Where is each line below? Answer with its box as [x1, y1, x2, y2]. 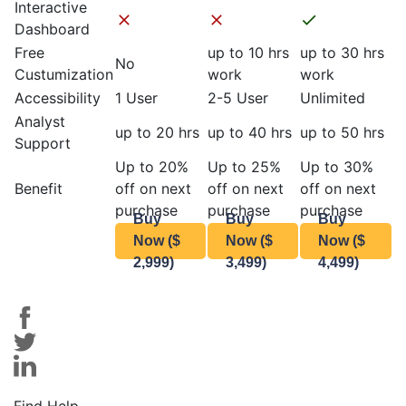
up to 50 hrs [300, 123, 384, 141]
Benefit [14, 179, 63, 198]
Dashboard [14, 20, 90, 38]
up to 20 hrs [115, 123, 199, 141]
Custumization [14, 65, 113, 83]
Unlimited [300, 89, 365, 107]
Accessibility [14, 89, 101, 107]
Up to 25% [208, 158, 281, 176]
